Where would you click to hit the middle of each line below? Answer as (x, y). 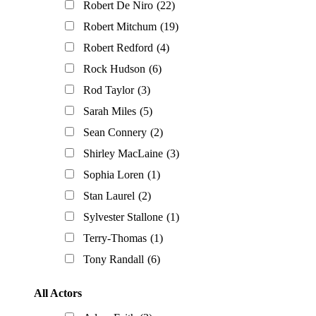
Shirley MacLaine (123, 154)
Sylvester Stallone (123, 217)
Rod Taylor (109, 90)
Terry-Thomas (115, 238)
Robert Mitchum (120, 27)
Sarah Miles (110, 111)
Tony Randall (114, 260)
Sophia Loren (114, 175)
